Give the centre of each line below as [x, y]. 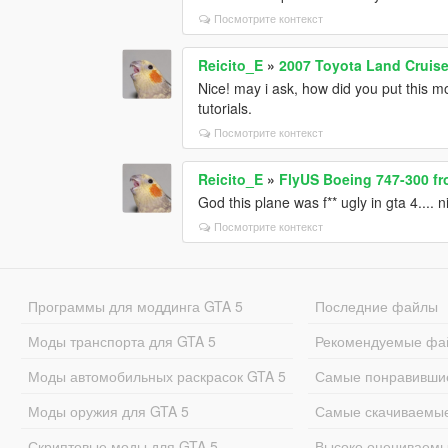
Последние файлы [377, 305]
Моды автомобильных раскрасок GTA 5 [156, 375]
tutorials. [225, 107]
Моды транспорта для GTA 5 [121, 340]
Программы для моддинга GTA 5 [135, 305]
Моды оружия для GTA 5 [108, 410]
